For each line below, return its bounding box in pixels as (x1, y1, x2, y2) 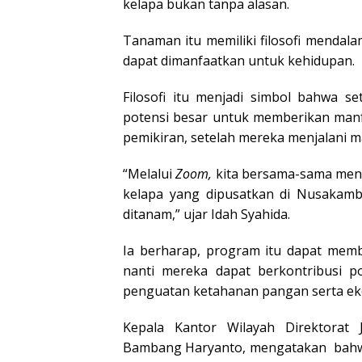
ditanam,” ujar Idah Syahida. (123, 204, 290, 223)
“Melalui (123, 164, 176, 183)
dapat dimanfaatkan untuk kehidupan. (123, 51, 355, 69)
